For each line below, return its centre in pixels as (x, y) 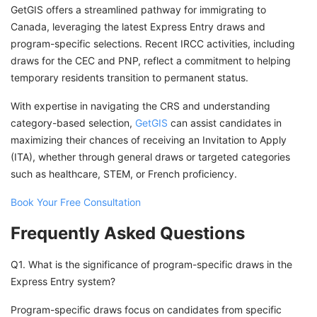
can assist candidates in (225, 123)
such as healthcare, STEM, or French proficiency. (124, 174)
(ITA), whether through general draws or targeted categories (150, 157)
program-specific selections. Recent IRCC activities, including (153, 44)
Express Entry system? (63, 282)
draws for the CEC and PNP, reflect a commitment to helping (151, 61)
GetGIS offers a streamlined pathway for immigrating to (138, 10)
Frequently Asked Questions (128, 234)
